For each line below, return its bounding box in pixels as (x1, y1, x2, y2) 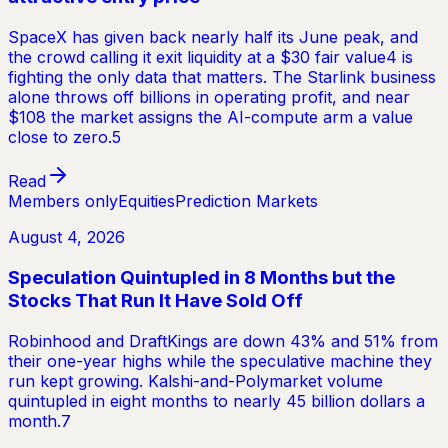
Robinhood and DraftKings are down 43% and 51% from (8, 330, 438, 351)
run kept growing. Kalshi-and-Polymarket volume (8, 370, 383, 391)
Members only (8, 191, 118, 212)
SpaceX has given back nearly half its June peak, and (8, 27, 418, 48)
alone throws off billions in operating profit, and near (8, 87, 410, 108)
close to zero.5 (8, 127, 121, 148)
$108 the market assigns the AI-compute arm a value (8, 107, 413, 128)
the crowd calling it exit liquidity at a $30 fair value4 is (8, 47, 413, 68)
